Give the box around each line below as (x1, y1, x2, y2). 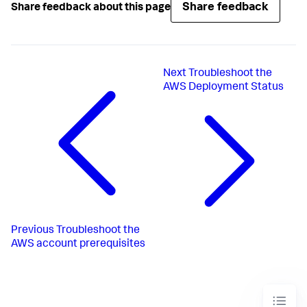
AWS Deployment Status (162, 82, 284, 93)
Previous (11, 225, 54, 236)
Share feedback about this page (11, 2, 171, 14)
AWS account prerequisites (11, 238, 145, 250)
